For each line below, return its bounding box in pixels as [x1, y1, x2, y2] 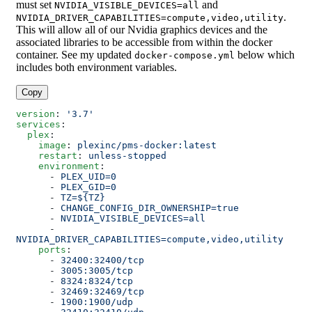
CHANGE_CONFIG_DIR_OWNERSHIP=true [61, 203, 239, 214]
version [16, 109, 55, 120]
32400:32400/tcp [61, 255, 144, 266]
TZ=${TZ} [61, 192, 105, 203]
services [16, 119, 61, 130]
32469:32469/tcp [61, 286, 144, 297]
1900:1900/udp [61, 297, 133, 308]
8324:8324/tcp [61, 276, 133, 287]
